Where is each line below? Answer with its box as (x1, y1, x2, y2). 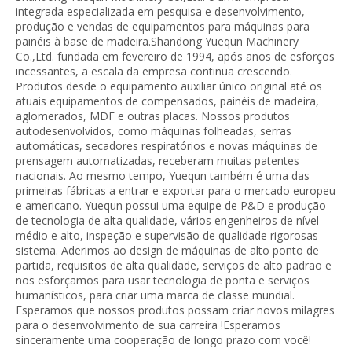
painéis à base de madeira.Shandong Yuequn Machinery (16, 33, 299, 49)
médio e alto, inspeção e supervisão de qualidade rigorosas (16, 227, 318, 243)
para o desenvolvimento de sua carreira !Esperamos (16, 317, 280, 332)
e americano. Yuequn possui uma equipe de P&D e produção (16, 197, 326, 213)
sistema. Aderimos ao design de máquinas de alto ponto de (16, 242, 319, 258)
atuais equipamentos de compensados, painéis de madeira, (16, 93, 319, 108)
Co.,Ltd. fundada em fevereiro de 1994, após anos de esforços (16, 48, 335, 64)
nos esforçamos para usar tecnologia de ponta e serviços (16, 272, 310, 288)
